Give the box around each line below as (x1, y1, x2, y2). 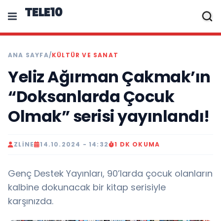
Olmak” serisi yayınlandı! (8, 105, 210, 127)
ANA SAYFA (8, 51, 49, 59)
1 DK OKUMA (114, 140, 160, 148)
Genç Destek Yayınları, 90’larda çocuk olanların (8, 167, 213, 180)
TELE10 (25, 4, 63, 20)
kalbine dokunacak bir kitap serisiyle (8, 181, 166, 193)
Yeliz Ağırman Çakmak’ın (8, 66, 211, 88)
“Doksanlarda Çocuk (8, 85, 174, 108)
